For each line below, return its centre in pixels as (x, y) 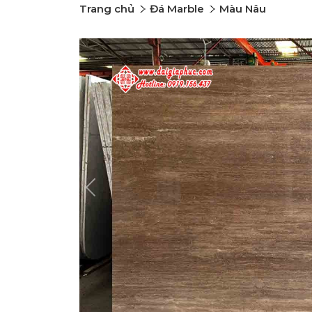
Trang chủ (107, 9)
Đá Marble (177, 9)
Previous (112, 194)
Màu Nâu (243, 9)
